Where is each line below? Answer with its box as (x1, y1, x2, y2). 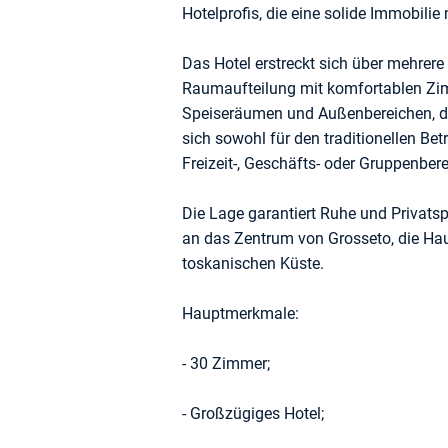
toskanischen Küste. (182, 254, 324, 273)
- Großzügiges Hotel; (182, 404, 324, 423)
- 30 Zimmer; (182, 354, 270, 373)
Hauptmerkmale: (182, 304, 299, 323)
